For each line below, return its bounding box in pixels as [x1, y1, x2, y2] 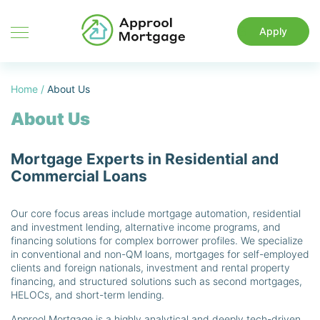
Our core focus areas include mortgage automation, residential [11, 207, 301, 220]
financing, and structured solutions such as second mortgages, [11, 275, 302, 288]
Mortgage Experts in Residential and [11, 150, 279, 169]
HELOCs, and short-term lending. [11, 289, 164, 301]
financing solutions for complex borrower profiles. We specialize [11, 234, 303, 247]
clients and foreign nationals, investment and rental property [11, 261, 290, 274]
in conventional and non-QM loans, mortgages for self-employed [11, 248, 309, 261]
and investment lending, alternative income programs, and [11, 221, 281, 234]
